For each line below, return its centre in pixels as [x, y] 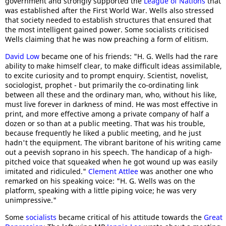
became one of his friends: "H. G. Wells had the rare [129, 56]
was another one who [176, 171]
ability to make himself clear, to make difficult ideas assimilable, [114, 66]
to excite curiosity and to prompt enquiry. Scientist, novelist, [107, 75]
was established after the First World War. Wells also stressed [109, 10]
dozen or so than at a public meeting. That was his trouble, [105, 123]
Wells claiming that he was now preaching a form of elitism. [107, 39]
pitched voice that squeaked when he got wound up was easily [111, 162]
